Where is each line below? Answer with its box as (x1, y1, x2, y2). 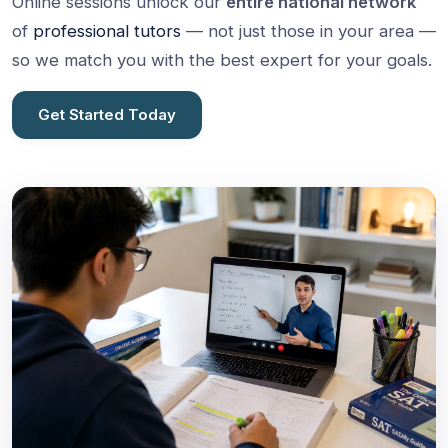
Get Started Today (38, 105, 176, 124)
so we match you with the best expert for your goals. (12, 50, 432, 70)
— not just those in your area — (181, 21, 436, 41)
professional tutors (33, 21, 181, 41)
